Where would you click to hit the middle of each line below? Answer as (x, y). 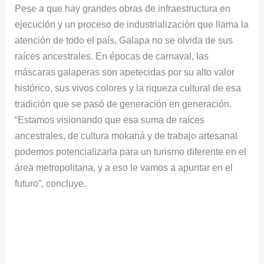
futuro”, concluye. (51, 183)
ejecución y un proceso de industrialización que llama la (132, 24)
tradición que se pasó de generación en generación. (123, 103)
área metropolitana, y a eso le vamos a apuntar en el (124, 167)
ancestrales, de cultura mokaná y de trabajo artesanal (126, 135)
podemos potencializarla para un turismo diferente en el (131, 151)
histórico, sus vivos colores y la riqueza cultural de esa (128, 88)
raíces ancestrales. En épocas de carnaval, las (112, 56)
